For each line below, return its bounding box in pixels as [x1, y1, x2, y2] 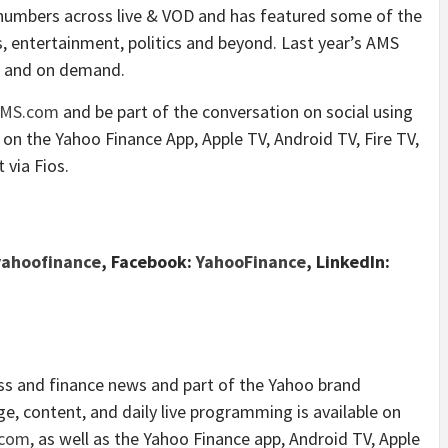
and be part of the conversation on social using [59, 99, 413, 123]
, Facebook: [101, 249, 192, 273]
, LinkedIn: [306, 249, 390, 273]
